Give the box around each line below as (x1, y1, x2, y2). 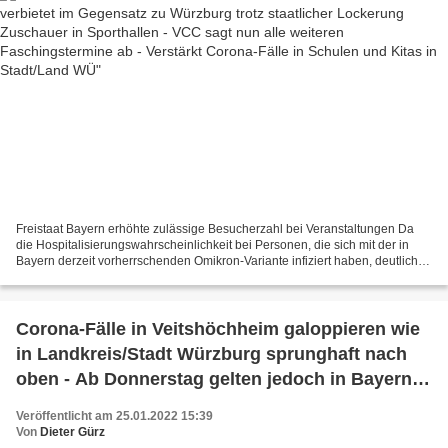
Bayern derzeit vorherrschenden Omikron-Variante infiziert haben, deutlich (16, 253, 418, 268)
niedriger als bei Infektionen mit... (16, 269, 195, 284)
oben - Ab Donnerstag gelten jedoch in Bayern (16, 368, 412, 389)
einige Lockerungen (16, 393, 186, 414)
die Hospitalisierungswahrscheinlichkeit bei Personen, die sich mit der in (16, 237, 409, 252)
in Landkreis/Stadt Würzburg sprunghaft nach (16, 343, 407, 364)
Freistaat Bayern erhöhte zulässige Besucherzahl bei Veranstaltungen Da (16, 221, 414, 236)
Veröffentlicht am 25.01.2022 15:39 (16, 408, 213, 423)
